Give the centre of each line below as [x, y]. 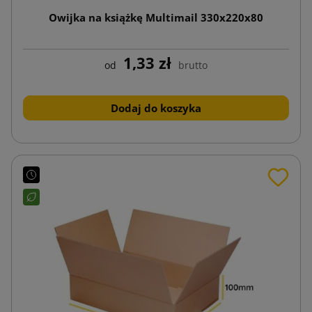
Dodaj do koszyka [156, 108]
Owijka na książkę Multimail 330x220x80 [156, 17]
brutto [193, 65]
